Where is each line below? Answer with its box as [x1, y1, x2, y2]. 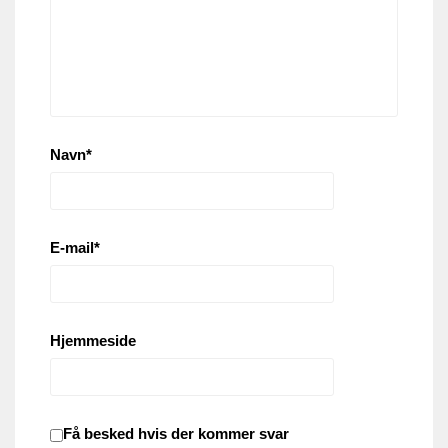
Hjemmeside [50, 332, 136, 350]
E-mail [50, 239, 94, 257]
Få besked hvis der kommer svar [63, 425, 289, 443]
